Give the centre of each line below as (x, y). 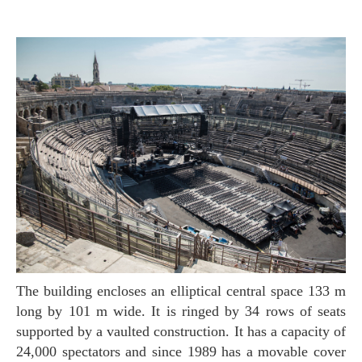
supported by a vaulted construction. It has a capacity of (181, 331)
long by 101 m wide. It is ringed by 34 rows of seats (181, 311)
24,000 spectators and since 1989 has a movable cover (181, 351)
